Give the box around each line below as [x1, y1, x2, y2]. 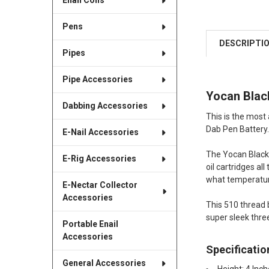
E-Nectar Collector [62, 180, 138, 190]
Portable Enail [62, 219, 118, 229]
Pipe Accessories [62, 74, 133, 85]
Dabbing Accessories [62, 101, 148, 111]
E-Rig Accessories [62, 154, 136, 164]
